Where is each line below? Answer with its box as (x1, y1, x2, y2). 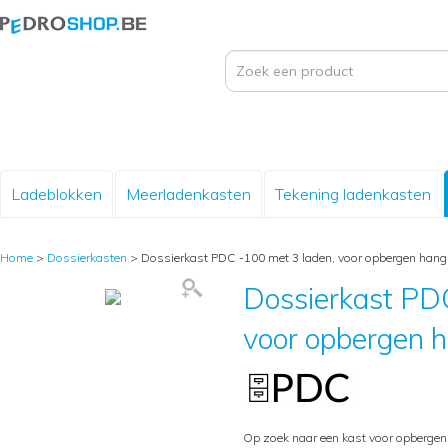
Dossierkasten (47, 250, 127, 265)
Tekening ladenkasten (275, 184, 431, 204)
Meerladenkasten (126, 184, 251, 204)
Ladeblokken (11, 184, 102, 204)
